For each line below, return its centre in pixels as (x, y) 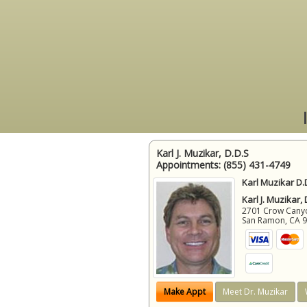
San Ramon (264, 220)
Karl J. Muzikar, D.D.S (202, 153)
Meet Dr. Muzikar (255, 292)
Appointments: (190, 164)
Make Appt (185, 292)
